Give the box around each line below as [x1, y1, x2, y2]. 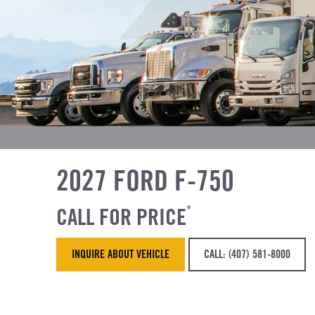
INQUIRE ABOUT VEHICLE [72, 247, 170, 261]
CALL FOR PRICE [56, 203, 186, 231]
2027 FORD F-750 [56, 163, 234, 197]
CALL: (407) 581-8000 [204, 247, 290, 261]
